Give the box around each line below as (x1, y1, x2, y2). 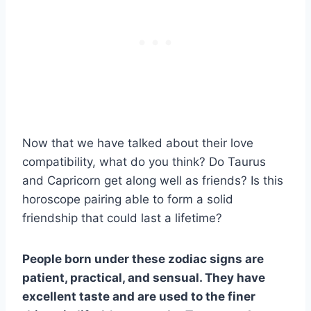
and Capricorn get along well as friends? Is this (22, 173, 283, 187)
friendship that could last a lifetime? (22, 210, 222, 225)
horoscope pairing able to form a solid (22, 192, 233, 206)
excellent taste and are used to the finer (22, 289, 255, 303)
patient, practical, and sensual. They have (22, 270, 265, 285)
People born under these (22, 251, 168, 266)
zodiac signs (168, 251, 242, 266)
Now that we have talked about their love (22, 135, 253, 150)
